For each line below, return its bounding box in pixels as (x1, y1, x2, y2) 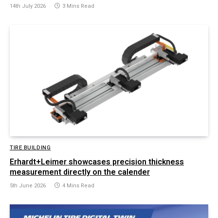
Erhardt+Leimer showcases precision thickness (10, 156, 184, 168)
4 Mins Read (62, 182, 94, 190)
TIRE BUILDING (10, 144, 51, 152)
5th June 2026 (10, 182, 46, 190)
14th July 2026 (10, 1, 46, 10)
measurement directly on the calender (10, 166, 150, 179)
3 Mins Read (62, 1, 94, 10)
